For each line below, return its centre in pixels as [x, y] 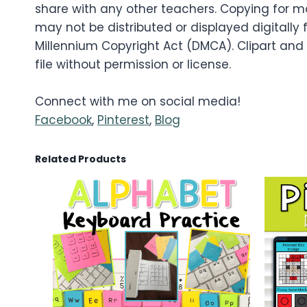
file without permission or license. [133, 65]
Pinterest [123, 120]
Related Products [81, 159]
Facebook [63, 120]
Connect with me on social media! [138, 102]
